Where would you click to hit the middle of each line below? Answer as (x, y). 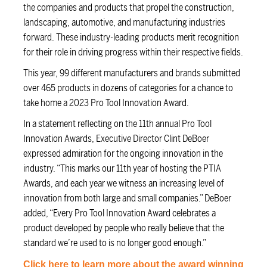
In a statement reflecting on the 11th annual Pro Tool (117, 124)
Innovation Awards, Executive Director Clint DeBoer (116, 139)
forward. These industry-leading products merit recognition (131, 37)
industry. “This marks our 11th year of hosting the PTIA (122, 168)
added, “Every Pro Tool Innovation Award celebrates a (119, 213)
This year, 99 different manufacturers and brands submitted (131, 73)
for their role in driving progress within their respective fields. (133, 52)
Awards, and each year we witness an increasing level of (123, 183)
